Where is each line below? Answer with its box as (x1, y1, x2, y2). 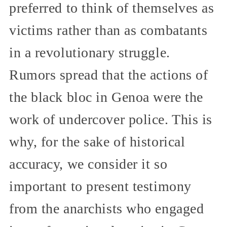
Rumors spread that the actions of (9, 67, 208, 83)
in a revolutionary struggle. (9, 45, 170, 61)
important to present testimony (9, 178, 192, 195)
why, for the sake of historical (9, 134, 185, 150)
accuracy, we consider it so (9, 156, 168, 172)
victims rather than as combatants (9, 22, 208, 39)
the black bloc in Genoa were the (9, 89, 203, 105)
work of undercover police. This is (9, 111, 213, 128)
